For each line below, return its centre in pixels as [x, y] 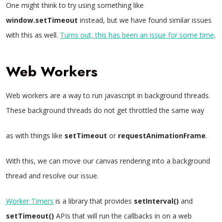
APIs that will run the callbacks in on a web [123, 216]
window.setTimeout [42, 20]
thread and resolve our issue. [52, 176]
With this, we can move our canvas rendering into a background [108, 161]
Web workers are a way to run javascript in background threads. [108, 95]
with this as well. [33, 35]
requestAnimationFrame [162, 136]
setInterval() [156, 201]
